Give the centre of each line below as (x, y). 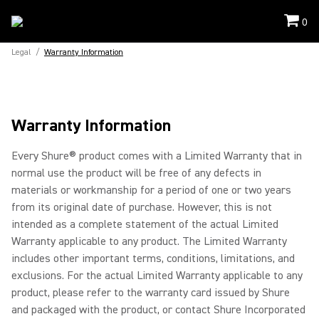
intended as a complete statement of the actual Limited (145, 224)
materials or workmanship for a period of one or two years (151, 190)
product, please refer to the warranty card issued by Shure (151, 293)
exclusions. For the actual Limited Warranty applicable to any (157, 276)
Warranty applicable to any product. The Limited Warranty (149, 241)
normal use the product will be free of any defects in (136, 173)
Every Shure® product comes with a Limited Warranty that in (157, 156)
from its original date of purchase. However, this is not (142, 207)
